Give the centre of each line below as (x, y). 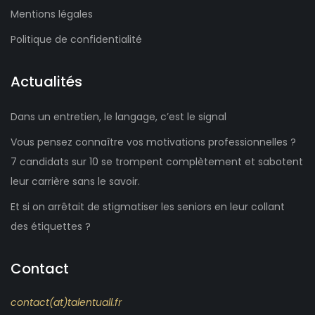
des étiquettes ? (51, 227)
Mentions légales (52, 14)
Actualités (46, 82)
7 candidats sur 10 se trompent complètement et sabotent (157, 162)
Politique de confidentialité (76, 40)
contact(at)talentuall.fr (66, 303)
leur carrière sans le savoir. (75, 182)
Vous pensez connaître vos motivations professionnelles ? (153, 142)
